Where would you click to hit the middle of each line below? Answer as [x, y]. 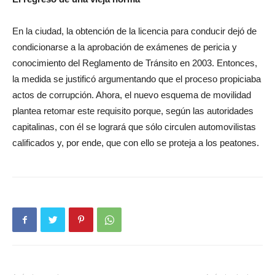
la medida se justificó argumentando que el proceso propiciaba [137, 79]
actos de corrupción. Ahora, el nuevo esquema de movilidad [132, 95]
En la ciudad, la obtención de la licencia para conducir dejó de [134, 31]
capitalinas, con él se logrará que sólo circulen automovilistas [134, 127]
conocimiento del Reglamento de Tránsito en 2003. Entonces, [135, 63]
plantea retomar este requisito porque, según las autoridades [133, 111]
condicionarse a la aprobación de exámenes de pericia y [125, 47]
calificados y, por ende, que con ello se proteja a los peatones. [136, 143]
